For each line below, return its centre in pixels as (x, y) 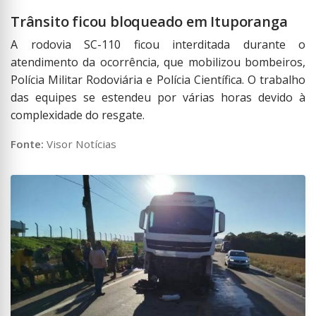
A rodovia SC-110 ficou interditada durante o (158, 45)
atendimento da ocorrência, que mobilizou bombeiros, (158, 62)
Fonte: (27, 144)
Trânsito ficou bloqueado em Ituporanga (149, 22)
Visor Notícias (81, 144)
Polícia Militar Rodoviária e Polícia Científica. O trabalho (158, 80)
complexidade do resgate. (78, 115)
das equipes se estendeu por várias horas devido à (158, 98)
